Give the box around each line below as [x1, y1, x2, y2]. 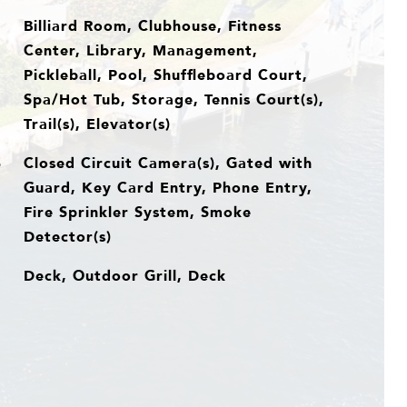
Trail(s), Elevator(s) [23, 112, 171, 135]
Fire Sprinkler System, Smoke [23, 200, 252, 223]
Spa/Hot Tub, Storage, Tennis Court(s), [23, 87, 324, 111]
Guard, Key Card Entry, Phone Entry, [23, 175, 313, 199]
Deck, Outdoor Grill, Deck [23, 263, 226, 287]
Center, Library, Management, [23, 38, 258, 62]
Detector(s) [23, 224, 112, 248]
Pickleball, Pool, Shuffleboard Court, [23, 63, 308, 86]
